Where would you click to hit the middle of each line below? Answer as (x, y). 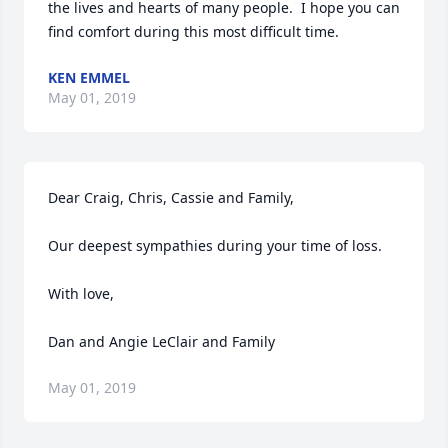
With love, (85, 294)
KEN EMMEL (89, 78)
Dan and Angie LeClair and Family (161, 342)
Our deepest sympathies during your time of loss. (219, 246)
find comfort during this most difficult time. (193, 32)
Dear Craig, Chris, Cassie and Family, (171, 198)
